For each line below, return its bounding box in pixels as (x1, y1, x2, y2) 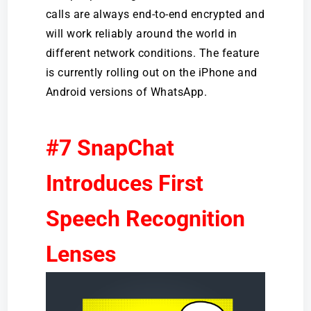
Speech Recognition (45, 205, 245, 232)
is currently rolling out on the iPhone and (45, 65, 258, 79)
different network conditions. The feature (45, 46, 260, 60)
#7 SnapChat (45, 134, 174, 161)
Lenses (45, 240, 116, 267)
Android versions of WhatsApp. (45, 85, 208, 99)
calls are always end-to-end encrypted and (45, 7, 265, 21)
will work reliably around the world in (45, 26, 237, 40)
